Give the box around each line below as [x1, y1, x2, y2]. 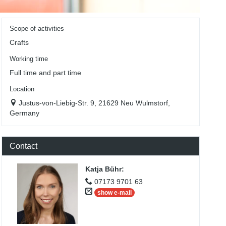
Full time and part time [9, 69, 81, 77]
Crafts [9, 38, 29, 47]
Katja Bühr [85, 165, 122, 174]
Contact [9, 142, 37, 151]
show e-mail [97, 189, 132, 196]
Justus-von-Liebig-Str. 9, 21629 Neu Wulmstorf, [18, 99, 170, 107]
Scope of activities [9, 25, 64, 33]
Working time [9, 55, 48, 63]
